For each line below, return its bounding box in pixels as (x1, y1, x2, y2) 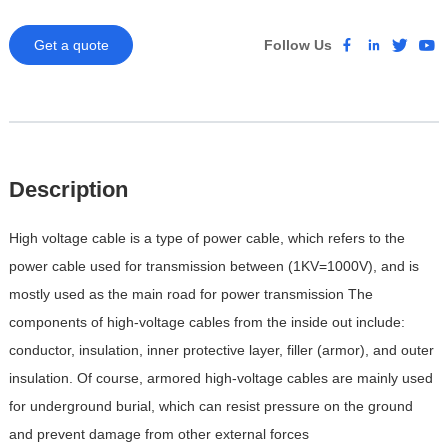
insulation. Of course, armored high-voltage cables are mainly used (9, 369, 434, 386)
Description (9, 177, 129, 203)
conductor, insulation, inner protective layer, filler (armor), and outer (9, 341, 435, 358)
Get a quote (33, 37, 109, 54)
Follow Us (264, 37, 333, 54)
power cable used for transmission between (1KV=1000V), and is (9, 257, 420, 274)
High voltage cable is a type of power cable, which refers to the (9, 229, 406, 246)
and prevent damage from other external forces (9, 425, 310, 442)
